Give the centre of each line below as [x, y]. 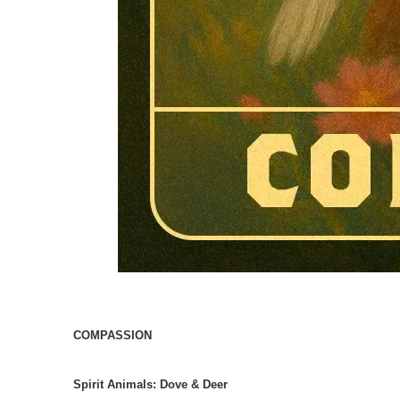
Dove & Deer [194, 384]
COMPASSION [112, 335]
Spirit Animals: [117, 384]
